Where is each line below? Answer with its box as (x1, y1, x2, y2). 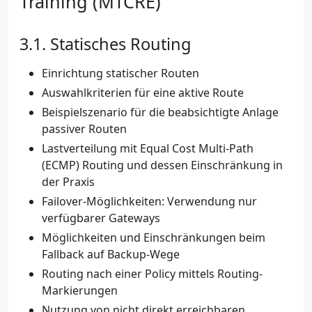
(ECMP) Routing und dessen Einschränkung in (42, 157, 283, 173)
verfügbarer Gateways (42, 210, 160, 226)
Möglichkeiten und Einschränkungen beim (42, 230, 265, 246)
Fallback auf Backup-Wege (42, 247, 180, 263)
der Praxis (42, 174, 95, 190)
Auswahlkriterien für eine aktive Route (42, 85, 244, 101)
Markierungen (42, 283, 118, 299)
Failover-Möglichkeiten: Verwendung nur (42, 194, 257, 210)
